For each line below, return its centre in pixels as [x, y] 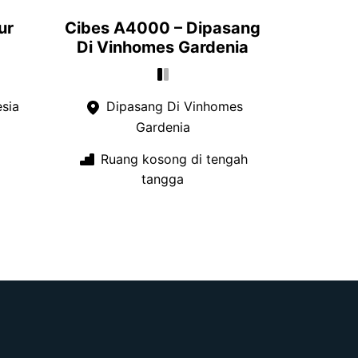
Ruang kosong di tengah [172, 159]
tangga [163, 179]
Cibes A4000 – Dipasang [163, 28]
